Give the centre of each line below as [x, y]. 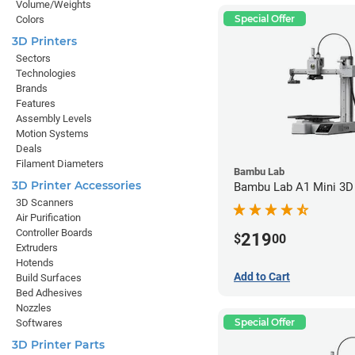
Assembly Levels [54, 118]
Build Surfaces [49, 278]
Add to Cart [262, 276]
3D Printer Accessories [76, 185]
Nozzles [34, 308]
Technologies [46, 73]
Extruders [37, 248]
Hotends [35, 263]
